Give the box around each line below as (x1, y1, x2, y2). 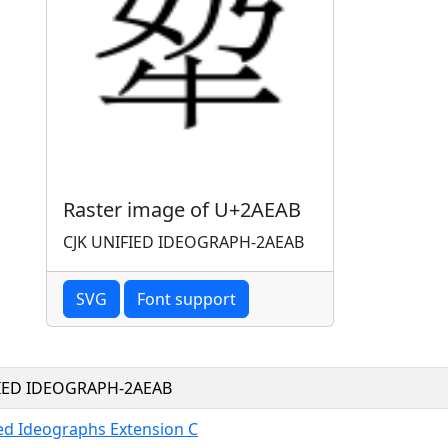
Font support (137, 287, 236, 310)
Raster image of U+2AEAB (63, 195, 301, 223)
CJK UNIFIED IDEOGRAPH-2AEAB (63, 230, 304, 253)
